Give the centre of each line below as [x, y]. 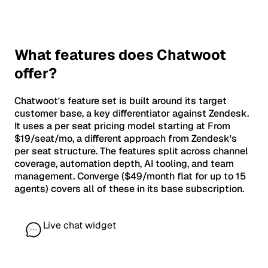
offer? [36, 73]
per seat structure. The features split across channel [131, 151]
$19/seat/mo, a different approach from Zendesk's [126, 138]
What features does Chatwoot [120, 54]
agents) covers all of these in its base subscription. [129, 188]
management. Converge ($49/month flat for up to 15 [130, 176]
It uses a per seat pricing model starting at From [122, 126]
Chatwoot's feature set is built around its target [121, 100]
